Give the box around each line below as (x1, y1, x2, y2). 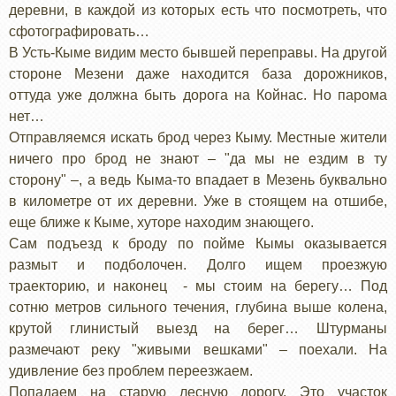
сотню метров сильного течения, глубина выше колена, (9, 299, 387, 315)
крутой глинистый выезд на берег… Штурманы (9, 320, 387, 336)
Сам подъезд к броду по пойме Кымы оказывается (9, 235, 387, 251)
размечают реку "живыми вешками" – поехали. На (9, 341, 387, 357)
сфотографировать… (9, 23, 149, 39)
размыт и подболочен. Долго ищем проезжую (9, 256, 387, 272)
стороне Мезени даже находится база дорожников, (9, 65, 387, 81)
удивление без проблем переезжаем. (9, 362, 253, 378)
